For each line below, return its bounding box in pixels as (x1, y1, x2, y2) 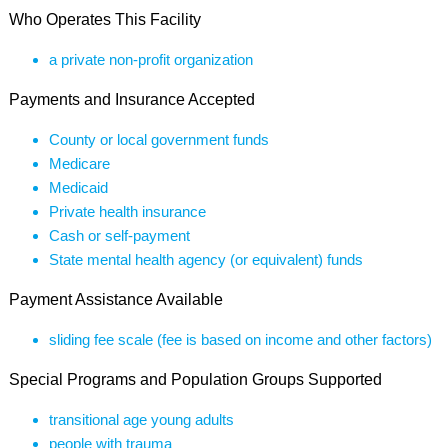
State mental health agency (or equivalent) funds (48, 251, 363, 268)
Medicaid (48, 179, 108, 196)
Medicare (48, 155, 110, 172)
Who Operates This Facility (8, 11, 201, 28)
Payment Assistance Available (8, 291, 223, 308)
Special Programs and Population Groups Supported (8, 371, 382, 388)
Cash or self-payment (48, 227, 190, 244)
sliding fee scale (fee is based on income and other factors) (48, 331, 432, 348)
